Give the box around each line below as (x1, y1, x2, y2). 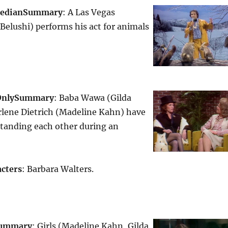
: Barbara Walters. (21, 164, 94, 175)
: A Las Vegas (62, 7, 115, 18)
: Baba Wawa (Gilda (53, 93, 131, 103)
